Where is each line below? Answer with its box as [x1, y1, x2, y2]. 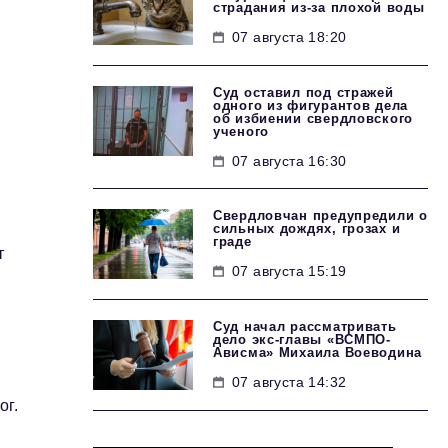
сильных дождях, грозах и [213, 221, 401, 236]
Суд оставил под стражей [213, 85, 394, 100]
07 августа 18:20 [232, 29, 347, 45]
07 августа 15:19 [232, 263, 347, 279]
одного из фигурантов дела [213, 98, 409, 113]
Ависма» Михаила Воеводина [213, 345, 423, 360]
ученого [213, 124, 270, 139]
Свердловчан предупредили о [213, 208, 428, 223]
